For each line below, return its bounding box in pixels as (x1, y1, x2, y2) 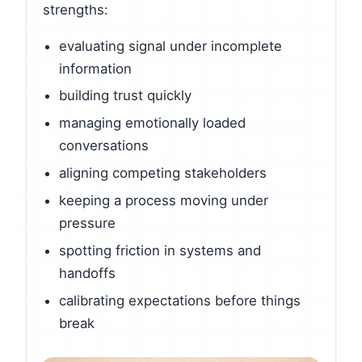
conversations (59, 137, 149, 154)
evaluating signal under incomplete (59, 37, 282, 54)
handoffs (59, 264, 116, 281)
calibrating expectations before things (59, 292, 301, 309)
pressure (59, 215, 116, 232)
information (59, 60, 132, 77)
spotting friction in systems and (59, 242, 261, 259)
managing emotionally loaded (59, 115, 246, 132)
